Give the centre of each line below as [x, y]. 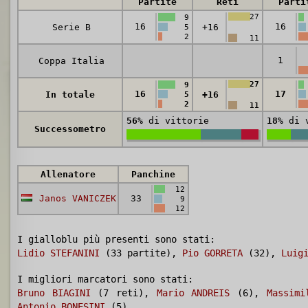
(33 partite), [141, 253]
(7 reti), [123, 293]
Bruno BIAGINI [54, 293]
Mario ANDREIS [193, 293]
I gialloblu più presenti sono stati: [116, 239]
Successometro [70, 129]
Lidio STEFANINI [58, 253]
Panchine [153, 174]
